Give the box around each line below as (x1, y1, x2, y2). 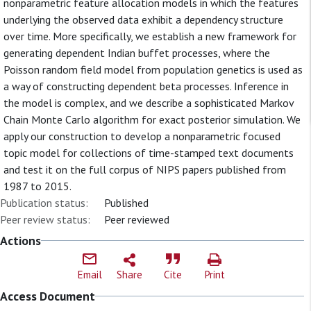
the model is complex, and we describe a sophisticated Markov (3, 96, 294, 110)
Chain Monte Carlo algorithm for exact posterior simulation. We (3, 112, 301, 126)
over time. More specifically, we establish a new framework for (3, 29, 296, 43)
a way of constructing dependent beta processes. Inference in (3, 79, 289, 93)
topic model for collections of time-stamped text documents (3, 146, 294, 160)
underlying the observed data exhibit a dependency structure (3, 12, 283, 26)
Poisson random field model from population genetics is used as (3, 62, 303, 76)
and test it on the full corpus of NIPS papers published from (3, 162, 286, 176)
